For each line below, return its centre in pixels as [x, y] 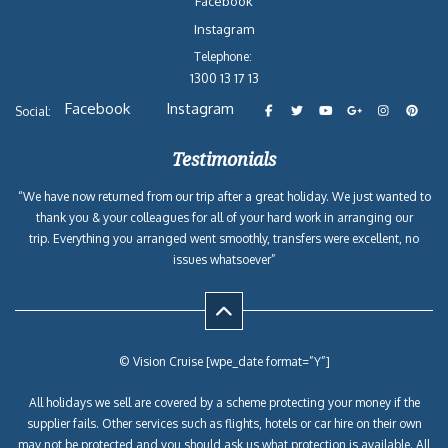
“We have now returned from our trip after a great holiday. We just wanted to [224, 196]
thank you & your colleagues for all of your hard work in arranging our [224, 217]
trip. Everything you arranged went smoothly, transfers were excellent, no [224, 238]
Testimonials [224, 159]
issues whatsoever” [224, 259]
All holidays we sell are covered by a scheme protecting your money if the [224, 402]
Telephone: [224, 56]
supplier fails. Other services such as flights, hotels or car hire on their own [224, 423]
